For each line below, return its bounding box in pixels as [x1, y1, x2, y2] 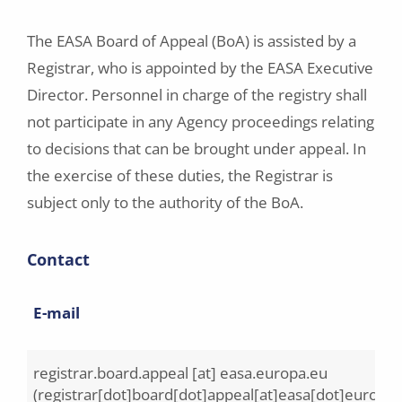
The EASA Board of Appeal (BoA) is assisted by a [27, 31, 356, 51]
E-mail [33, 302, 80, 323]
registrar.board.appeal [33, 363, 188, 383]
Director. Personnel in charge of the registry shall [27, 84, 367, 105]
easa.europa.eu [220, 363, 328, 383]
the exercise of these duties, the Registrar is [27, 165, 333, 186]
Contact [27, 249, 90, 270]
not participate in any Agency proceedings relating [27, 111, 374, 132]
